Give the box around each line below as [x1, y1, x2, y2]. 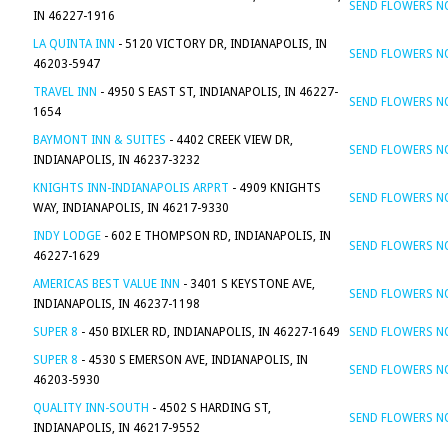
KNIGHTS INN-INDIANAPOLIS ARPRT [33, 181, 229, 195]
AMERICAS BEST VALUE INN [33, 277, 180, 291]
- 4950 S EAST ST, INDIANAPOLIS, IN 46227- [97, 85, 338, 99]
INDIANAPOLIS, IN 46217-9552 [33, 421, 200, 435]
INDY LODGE [33, 229, 101, 243]
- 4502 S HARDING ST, [149, 401, 271, 415]
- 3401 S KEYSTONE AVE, [180, 277, 315, 291]
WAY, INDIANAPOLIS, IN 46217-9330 [33, 201, 229, 215]
